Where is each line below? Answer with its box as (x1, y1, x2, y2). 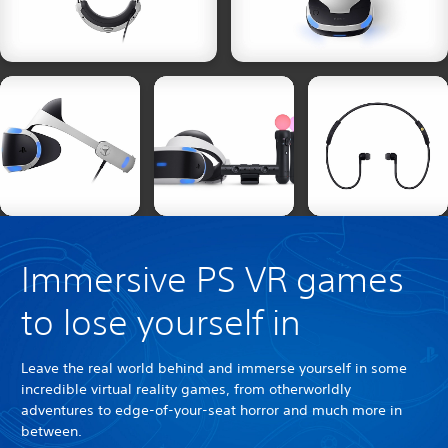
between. (21, 422, 82, 441)
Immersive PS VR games (21, 259, 404, 300)
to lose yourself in (21, 302, 301, 343)
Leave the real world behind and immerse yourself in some (21, 359, 407, 378)
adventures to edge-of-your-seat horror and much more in (21, 401, 402, 420)
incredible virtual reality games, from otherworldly (21, 380, 351, 399)
